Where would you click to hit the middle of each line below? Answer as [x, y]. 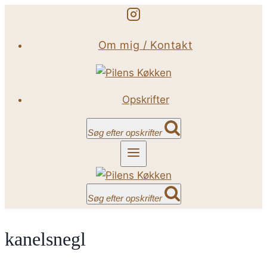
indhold [22, 46]
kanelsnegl [45, 239]
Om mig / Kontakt [145, 45]
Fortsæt [23, 13]
